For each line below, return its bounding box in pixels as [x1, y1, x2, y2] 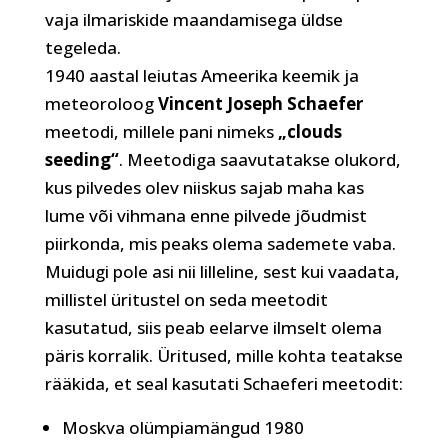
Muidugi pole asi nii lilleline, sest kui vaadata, [44, 260, 400, 283]
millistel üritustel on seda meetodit [44, 288, 328, 311]
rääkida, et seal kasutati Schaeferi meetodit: [44, 372, 403, 395]
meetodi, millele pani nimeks [44, 120, 278, 143]
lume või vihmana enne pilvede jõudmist [44, 204, 367, 227]
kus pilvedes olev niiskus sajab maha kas [44, 176, 364, 199]
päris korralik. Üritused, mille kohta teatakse [44, 344, 403, 367]
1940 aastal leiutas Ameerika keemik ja [44, 64, 359, 87]
